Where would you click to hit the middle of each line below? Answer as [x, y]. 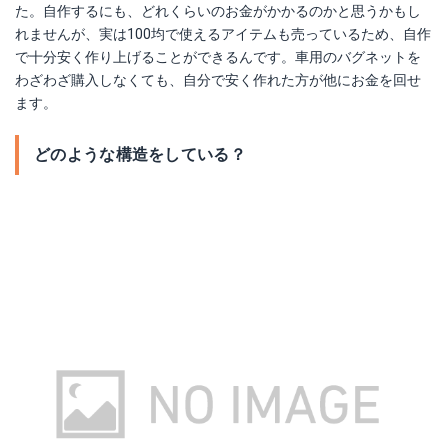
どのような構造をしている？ [140, 154]
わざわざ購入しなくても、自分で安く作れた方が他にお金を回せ [218, 80]
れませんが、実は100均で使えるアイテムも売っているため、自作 [223, 34]
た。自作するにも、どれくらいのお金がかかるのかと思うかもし [218, 11]
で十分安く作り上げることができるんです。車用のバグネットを [218, 57]
